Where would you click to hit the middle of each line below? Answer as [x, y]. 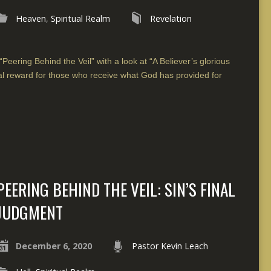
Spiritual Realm [80, 18]
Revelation [171, 18]
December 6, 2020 [54, 246]
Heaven [31, 18]
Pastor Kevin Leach [170, 246]
